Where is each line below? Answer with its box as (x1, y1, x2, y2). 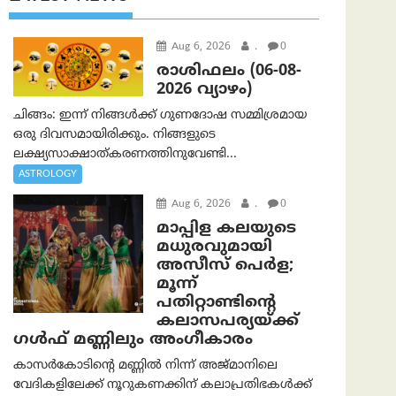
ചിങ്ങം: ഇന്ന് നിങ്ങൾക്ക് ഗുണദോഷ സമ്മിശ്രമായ (13, 107, 307, 123)
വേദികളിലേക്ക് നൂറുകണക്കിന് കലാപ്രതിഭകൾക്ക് (13, 377, 312, 392)
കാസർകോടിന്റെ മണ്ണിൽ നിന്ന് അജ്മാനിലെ (13, 357, 278, 373)
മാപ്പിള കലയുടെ (156, 217, 296, 239)
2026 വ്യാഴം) (156, 79, 252, 100)
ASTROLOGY (19, 167, 77, 180)
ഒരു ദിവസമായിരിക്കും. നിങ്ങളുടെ (13, 126, 216, 142)
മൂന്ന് (156, 273, 197, 294)
